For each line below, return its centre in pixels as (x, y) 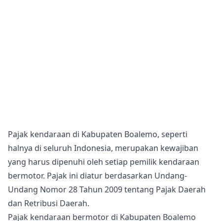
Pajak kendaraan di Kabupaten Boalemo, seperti (98, 134)
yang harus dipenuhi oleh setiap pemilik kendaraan (104, 162)
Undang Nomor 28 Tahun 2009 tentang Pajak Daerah (107, 189)
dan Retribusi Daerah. (49, 203)
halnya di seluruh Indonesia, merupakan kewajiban (103, 148)
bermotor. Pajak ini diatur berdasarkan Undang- (97, 176)
